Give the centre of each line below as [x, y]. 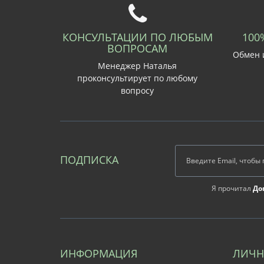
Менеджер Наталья [138, 66]
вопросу [138, 90]
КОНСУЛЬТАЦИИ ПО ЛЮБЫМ [137, 37]
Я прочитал [232, 188]
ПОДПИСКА [89, 160]
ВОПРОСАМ [138, 48]
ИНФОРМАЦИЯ [99, 253]
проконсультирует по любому [138, 78]
